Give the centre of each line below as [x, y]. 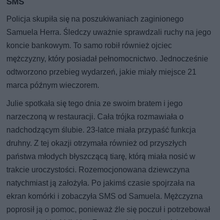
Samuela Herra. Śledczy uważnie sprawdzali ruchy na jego [109, 32]
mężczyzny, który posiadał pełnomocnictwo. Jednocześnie [108, 58]
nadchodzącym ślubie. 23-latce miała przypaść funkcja [101, 130]
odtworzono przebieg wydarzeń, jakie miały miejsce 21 [102, 72]
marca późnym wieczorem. [53, 85]
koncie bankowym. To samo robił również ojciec [89, 45]
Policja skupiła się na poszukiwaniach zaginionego [95, 19]
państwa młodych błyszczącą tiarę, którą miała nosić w [101, 156]
